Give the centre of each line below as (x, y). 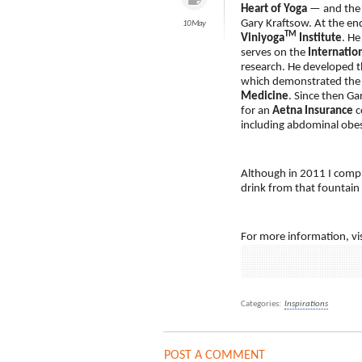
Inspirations (306, 304)
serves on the (274, 53)
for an (257, 111)
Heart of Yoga (274, 9)
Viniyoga (263, 38)
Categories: (261, 304)
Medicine (265, 97)
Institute (319, 38)
